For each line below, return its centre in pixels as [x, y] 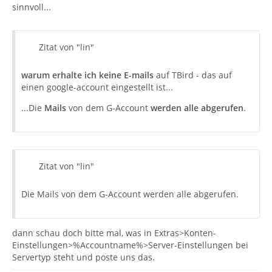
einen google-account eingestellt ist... [97, 87]
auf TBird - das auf [193, 75]
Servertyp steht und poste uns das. [83, 257]
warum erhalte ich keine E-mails [87, 75]
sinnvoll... [32, 7]
